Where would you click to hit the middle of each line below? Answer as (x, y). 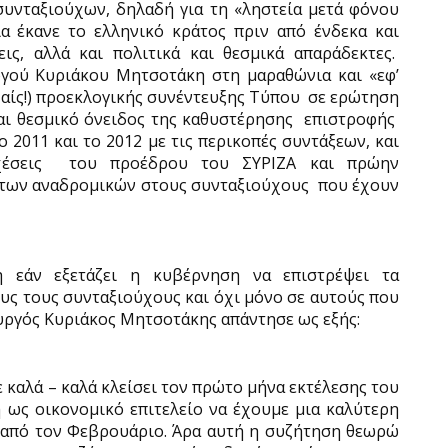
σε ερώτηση (353, 97)
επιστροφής (350, 119)
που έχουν (358, 185)
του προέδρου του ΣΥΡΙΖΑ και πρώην (234, 163)
